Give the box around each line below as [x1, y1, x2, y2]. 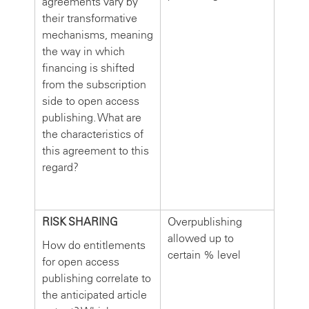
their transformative [42, 11, 137, 25]
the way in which [42, 44, 125, 58]
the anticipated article [42, 288, 147, 301]
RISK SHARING [42, 215, 118, 228]
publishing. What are [42, 110, 141, 124]
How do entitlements [42, 238, 146, 252]
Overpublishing [168, 215, 242, 228]
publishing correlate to [42, 271, 151, 285]
